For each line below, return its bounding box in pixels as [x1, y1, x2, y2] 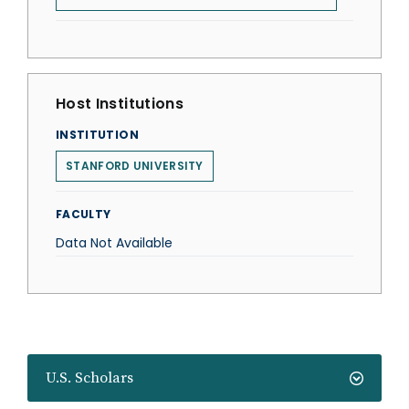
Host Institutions [56, 93, 184, 114]
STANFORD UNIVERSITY [66, 158, 204, 173]
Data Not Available [56, 234, 173, 252]
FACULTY [56, 206, 111, 222]
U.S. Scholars [46, 369, 133, 387]
